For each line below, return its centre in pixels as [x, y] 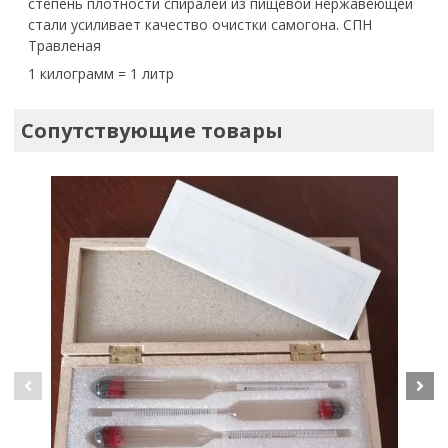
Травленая [65, 46]
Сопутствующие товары [152, 130]
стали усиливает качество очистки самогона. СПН [200, 25]
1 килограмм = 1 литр [101, 74]
